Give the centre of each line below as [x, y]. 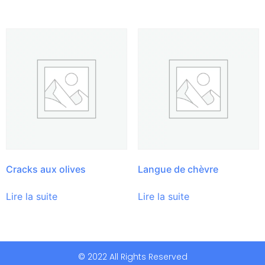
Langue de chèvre [178, 169]
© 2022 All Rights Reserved [132, 256]
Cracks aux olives [46, 169]
